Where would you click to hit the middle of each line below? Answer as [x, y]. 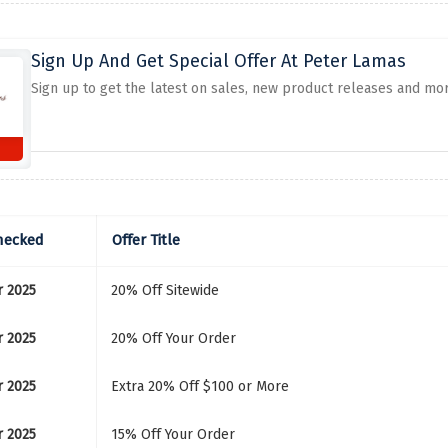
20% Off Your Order [173, 338]
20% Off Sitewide [164, 290]
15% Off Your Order [172, 434]
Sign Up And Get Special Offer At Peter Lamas [218, 61]
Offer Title [145, 240]
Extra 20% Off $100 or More [199, 386]
